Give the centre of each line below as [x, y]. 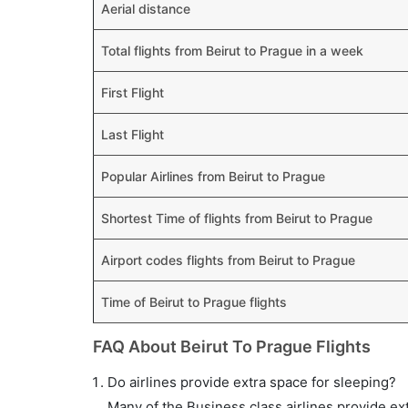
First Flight [133, 92]
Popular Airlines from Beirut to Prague [213, 176]
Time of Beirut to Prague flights [194, 302]
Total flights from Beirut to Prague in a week [232, 51]
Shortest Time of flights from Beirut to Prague [237, 218]
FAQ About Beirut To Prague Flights [232, 347]
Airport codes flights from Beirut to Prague [228, 260]
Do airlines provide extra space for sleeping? [252, 382]
